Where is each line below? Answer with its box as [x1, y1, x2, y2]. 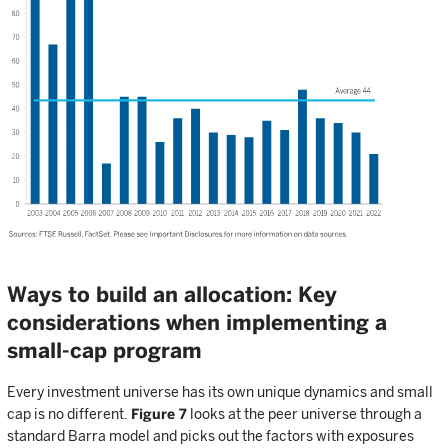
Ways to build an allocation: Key [7, 281, 337, 307]
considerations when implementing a [7, 309, 387, 335]
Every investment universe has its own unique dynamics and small [7, 383, 433, 400]
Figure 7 [131, 405, 187, 422]
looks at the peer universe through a [187, 405, 422, 422]
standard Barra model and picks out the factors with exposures [7, 427, 414, 444]
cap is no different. [7, 405, 131, 422]
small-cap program [7, 337, 202, 363]
